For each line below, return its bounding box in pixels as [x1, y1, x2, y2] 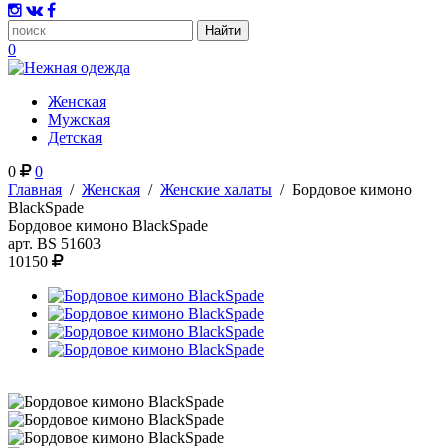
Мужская [48, 111, 110, 128]
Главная [8, 181, 62, 198]
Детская [48, 129, 102, 146]
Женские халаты [160, 181, 272, 198]
